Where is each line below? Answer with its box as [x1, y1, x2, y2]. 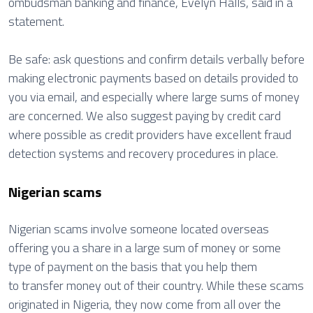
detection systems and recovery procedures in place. [8, 144, 284, 163]
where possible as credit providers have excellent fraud [8, 125, 291, 144]
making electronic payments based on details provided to [8, 68, 298, 87]
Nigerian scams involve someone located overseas [8, 219, 269, 238]
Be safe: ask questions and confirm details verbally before [8, 50, 305, 68]
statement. [8, 12, 64, 31]
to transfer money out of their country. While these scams [8, 276, 304, 295]
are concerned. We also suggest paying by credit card [8, 106, 281, 125]
